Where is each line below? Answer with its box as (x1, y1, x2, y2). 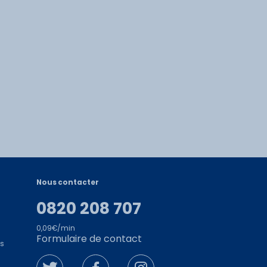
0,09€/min (36, 223, 75, 233)
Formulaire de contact (36, 231, 142, 246)
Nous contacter (36, 178, 99, 188)
